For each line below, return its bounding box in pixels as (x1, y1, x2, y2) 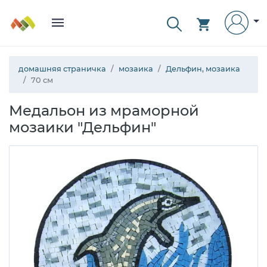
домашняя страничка (18, 64, 106, 73)
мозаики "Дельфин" (9, 119, 156, 136)
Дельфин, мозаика (166, 64, 240, 73)
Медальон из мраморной (9, 102, 199, 119)
